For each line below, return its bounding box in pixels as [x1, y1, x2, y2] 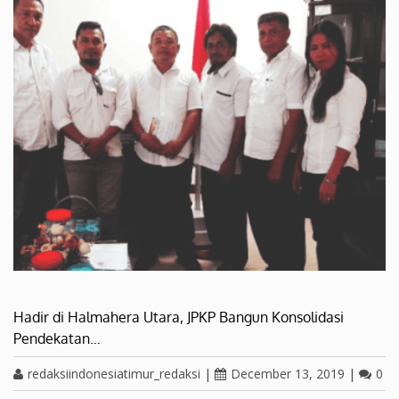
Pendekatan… [13, 330, 101, 348]
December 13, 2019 [231, 365, 345, 383]
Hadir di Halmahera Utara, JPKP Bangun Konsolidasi [13, 308, 344, 327]
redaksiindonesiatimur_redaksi [28, 365, 200, 383]
